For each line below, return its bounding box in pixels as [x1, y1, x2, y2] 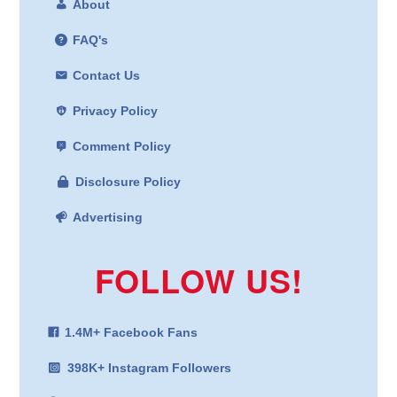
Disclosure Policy [75, 175, 182, 190]
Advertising [72, 210, 143, 225]
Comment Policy [72, 139, 171, 154]
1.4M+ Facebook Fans [64, 325, 198, 340]
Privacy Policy [72, 104, 158, 119]
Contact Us [72, 68, 140, 83]
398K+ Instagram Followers [67, 361, 232, 376]
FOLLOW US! [94, 257, 303, 304]
